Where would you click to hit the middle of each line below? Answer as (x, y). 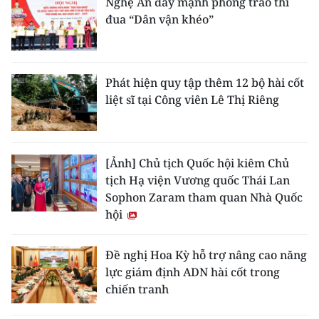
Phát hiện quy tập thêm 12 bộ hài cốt (205, 83)
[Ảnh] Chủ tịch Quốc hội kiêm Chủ (197, 163)
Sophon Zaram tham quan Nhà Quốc (204, 198)
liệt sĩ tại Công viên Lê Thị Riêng (192, 100)
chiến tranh (137, 289)
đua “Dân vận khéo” (159, 20)
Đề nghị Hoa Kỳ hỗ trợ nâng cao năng (206, 255)
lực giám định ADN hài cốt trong (193, 272)
